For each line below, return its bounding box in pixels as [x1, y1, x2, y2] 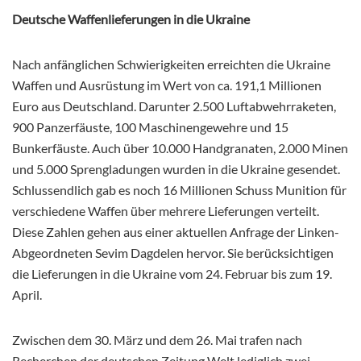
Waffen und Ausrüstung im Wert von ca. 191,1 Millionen [12, 77, 322, 93]
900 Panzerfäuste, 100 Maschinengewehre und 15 [12, 118, 288, 135]
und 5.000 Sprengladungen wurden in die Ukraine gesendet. [12, 160, 340, 176]
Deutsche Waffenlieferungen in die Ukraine [12, 10, 250, 27]
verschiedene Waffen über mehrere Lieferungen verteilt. [12, 202, 319, 218]
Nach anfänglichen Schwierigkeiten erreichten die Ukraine [12, 56, 330, 72]
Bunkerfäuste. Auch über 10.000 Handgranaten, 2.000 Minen [12, 139, 348, 156]
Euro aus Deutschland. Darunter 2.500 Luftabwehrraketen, [12, 98, 336, 114]
